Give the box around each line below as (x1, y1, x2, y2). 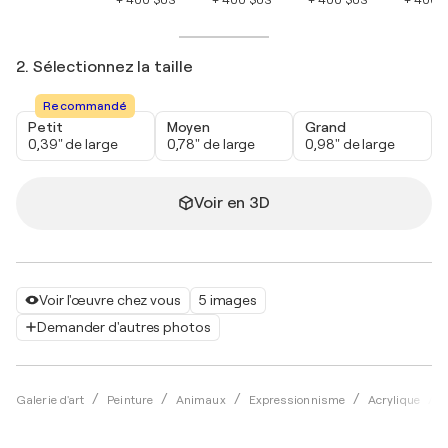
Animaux (175, 392, 226, 407)
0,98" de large (305, 135, 395, 152)
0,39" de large (28, 135, 118, 152)
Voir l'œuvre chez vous (39, 291, 181, 308)
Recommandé (43, 98, 128, 113)
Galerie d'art (16, 392, 85, 407)
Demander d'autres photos (37, 318, 211, 335)
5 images (198, 291, 257, 308)
